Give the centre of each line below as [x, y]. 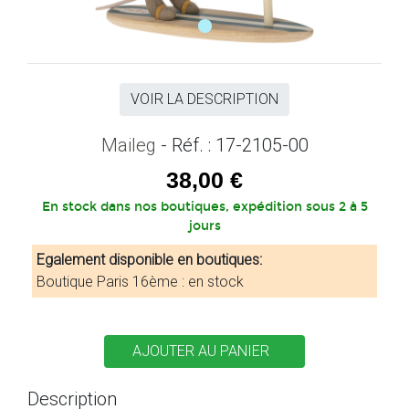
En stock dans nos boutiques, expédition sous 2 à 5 [204, 206]
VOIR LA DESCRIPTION [204, 99]
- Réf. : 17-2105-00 [234, 145]
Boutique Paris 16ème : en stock [140, 281]
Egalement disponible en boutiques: [149, 259]
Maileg [131, 145]
